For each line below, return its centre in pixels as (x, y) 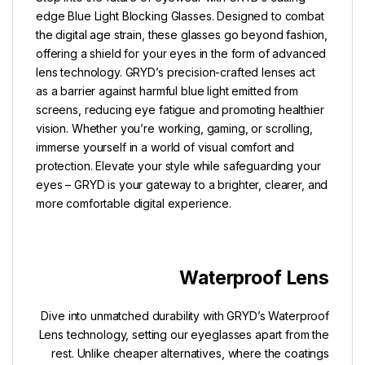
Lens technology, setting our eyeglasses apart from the (184, 335)
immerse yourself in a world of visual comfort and (165, 147)
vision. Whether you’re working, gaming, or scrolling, (174, 129)
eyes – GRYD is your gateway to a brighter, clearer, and (182, 185)
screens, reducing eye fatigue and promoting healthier (180, 110)
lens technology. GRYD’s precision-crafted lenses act (176, 73)
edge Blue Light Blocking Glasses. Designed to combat (180, 16)
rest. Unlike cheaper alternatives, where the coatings (190, 354)
